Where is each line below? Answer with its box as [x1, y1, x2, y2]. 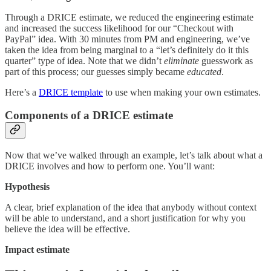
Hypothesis [5, 181, 50, 192]
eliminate [162, 55, 199, 66]
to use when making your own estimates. [103, 87, 261, 97]
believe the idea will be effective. [5, 224, 130, 235]
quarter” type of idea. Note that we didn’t [5, 55, 162, 66]
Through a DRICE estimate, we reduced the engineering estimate [5, 11, 253, 22]
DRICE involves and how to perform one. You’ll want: [5, 161, 215, 172]
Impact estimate [5, 244, 70, 255]
